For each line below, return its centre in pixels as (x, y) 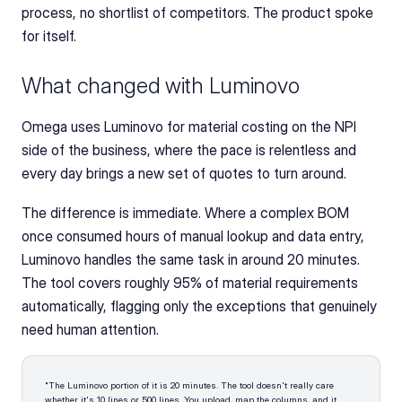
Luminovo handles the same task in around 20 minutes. (191, 259)
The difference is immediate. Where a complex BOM (185, 213)
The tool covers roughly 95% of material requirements (190, 283)
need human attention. (90, 329)
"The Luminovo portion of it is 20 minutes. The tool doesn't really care (189, 385)
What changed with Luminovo (161, 86)
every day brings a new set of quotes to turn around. (184, 173)
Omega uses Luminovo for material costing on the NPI (189, 127)
